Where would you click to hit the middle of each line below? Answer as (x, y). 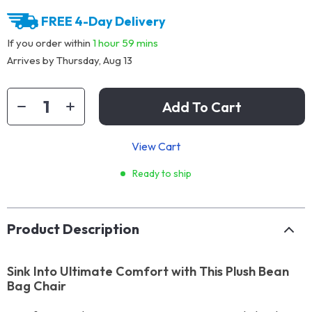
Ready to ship (162, 173)
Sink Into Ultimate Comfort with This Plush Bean (148, 271)
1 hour (106, 42)
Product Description (73, 229)
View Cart (156, 146)
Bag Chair (37, 286)
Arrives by (32, 60)
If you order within (50, 42)
